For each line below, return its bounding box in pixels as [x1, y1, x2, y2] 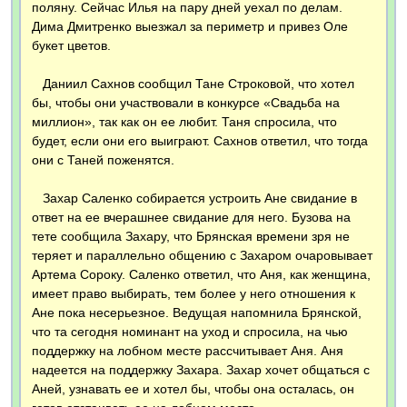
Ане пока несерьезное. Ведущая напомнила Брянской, [32, 305, 362, 321]
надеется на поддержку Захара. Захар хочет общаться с [32, 362, 370, 378]
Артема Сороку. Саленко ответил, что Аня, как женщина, [32, 267, 371, 283]
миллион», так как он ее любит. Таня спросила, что [32, 114, 337, 130]
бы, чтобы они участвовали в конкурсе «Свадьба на [32, 95, 340, 111]
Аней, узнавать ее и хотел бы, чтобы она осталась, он [32, 382, 354, 397]
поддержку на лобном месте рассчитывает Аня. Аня [32, 343, 343, 359]
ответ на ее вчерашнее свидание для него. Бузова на [32, 210, 351, 225]
